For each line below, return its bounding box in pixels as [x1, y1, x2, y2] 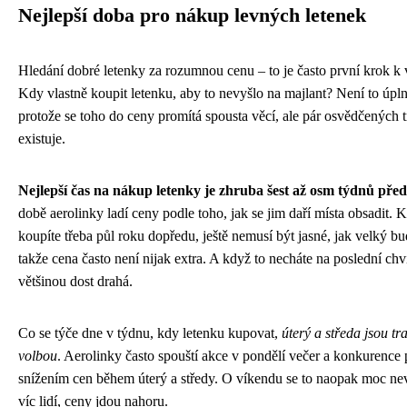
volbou [18, 347, 57, 363]
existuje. [18, 130, 65, 146]
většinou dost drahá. [18, 273, 133, 289]
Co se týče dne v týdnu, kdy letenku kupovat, [18, 324, 282, 341]
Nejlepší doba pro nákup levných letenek [18, 4, 366, 26]
